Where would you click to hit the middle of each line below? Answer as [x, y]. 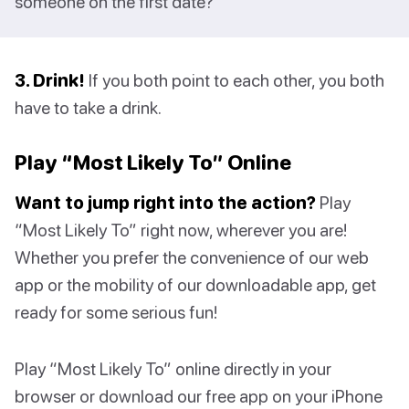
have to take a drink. [88, 108]
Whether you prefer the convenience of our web [192, 257]
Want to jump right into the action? [165, 203]
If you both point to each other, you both [235, 80]
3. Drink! [50, 80]
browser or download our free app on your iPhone [199, 396]
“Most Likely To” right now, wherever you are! [181, 230]
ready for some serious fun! [116, 312]
